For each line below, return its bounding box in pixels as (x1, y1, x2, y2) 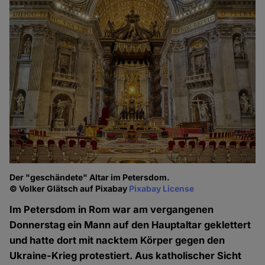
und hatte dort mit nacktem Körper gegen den (9, 234, 225, 247)
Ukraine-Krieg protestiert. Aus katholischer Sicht (9, 250, 242, 262)
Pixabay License (129, 183, 195, 194)
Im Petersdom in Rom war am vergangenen (9, 203, 214, 216)
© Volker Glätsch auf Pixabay (9, 183, 130, 194)
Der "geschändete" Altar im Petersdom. (9, 172, 170, 183)
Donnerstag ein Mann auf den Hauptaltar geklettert (9, 219, 251, 231)
